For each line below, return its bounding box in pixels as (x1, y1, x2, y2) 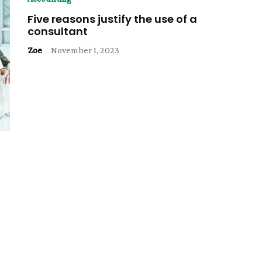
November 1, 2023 (51, 45, 120, 55)
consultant (27, 24, 88, 39)
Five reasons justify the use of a (27, 12, 198, 26)
